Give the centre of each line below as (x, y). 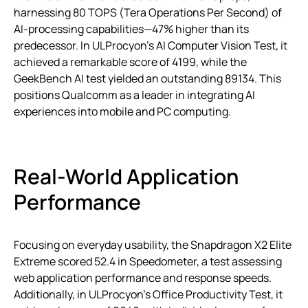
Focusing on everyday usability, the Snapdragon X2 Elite (153, 244)
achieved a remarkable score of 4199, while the (130, 62)
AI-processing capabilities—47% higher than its (131, 29)
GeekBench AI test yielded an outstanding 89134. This (147, 78)
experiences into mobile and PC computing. (122, 111)
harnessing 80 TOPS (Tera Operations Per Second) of (148, 12)
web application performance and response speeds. (143, 277)
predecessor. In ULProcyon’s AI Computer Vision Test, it (151, 45)
